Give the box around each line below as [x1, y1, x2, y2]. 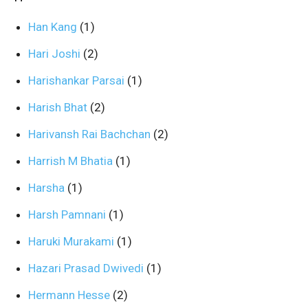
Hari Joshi [28, 47, 83, 60]
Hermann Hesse [28, 288, 113, 302]
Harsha [28, 181, 67, 195]
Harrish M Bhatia [28, 154, 115, 168]
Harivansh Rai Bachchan [28, 127, 153, 141]
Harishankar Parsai [28, 74, 127, 87]
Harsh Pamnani [28, 208, 109, 221]
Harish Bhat [28, 100, 90, 114]
